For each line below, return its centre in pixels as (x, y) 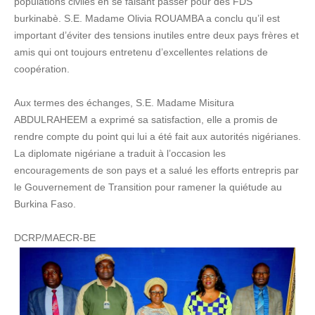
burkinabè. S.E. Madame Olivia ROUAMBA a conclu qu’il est (147, 18)
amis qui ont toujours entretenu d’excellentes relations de (141, 52)
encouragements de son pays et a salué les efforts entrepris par (156, 170)
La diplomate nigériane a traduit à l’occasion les (120, 153)
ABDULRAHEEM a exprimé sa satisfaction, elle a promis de (146, 119)
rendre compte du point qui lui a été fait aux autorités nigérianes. (157, 136)
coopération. (42, 69)
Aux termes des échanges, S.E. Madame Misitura (124, 102)
